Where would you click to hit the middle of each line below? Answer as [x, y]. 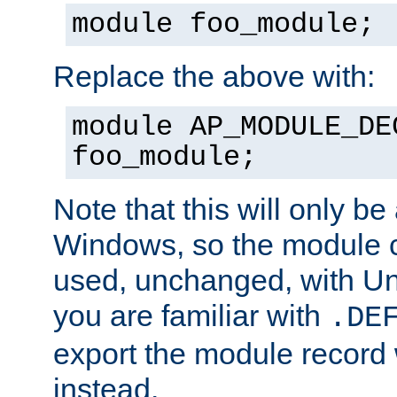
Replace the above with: [214, 76]
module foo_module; [223, 24]
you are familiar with [191, 315]
